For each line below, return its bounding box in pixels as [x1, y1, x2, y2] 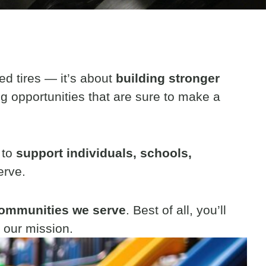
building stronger [116, 71, 220, 85]
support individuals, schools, [16, 146, 192, 160]
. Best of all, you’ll [126, 202, 226, 217]
